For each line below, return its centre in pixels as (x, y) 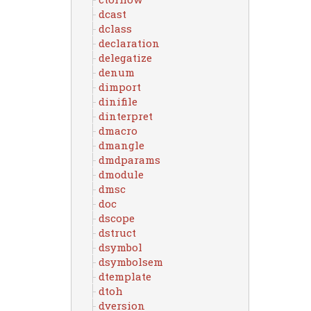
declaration (129, 43)
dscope (116, 218)
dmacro (118, 131)
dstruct (117, 233)
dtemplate (125, 276)
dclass (115, 28)
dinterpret (125, 116)
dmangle (121, 145)
